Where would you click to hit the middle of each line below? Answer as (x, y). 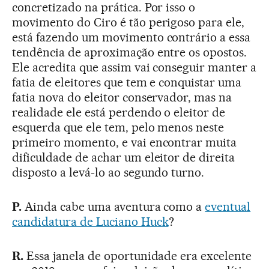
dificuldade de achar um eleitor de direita (124, 158)
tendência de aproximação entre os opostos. (130, 53)
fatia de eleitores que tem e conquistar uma (127, 83)
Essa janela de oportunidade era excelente (138, 256)
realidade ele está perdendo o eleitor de (119, 113)
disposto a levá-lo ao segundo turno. (108, 173)
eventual (228, 207)
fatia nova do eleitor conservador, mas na (122, 98)
